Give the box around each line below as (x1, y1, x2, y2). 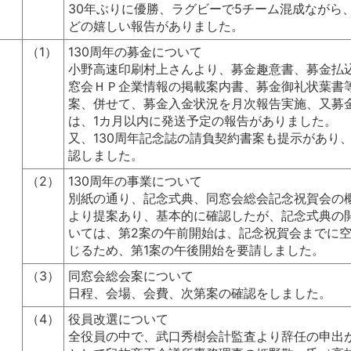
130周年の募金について (67, 44, 202, 60)
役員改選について (67, 311, 168, 327)
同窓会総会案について (67, 268, 194, 284)
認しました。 (67, 147, 143, 164)
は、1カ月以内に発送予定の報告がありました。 (67, 113, 337, 129)
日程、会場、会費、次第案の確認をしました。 (67, 285, 331, 302)
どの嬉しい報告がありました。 (67, 18, 244, 34)
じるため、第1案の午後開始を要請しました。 (67, 242, 324, 259)
